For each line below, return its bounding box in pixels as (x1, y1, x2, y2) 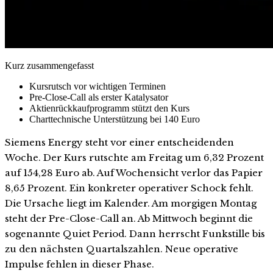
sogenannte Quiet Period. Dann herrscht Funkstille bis (5, 227, 265, 239)
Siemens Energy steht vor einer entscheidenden (5, 136, 234, 148)
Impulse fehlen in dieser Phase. (5, 258, 154, 270)
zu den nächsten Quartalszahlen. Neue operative (5, 243, 238, 255)
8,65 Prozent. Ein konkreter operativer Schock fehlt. (5, 182, 253, 194)
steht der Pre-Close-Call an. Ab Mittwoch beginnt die (5, 212, 253, 224)
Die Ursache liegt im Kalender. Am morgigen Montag (5, 197, 257, 209)
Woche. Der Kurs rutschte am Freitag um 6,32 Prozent (5, 151, 264, 163)
